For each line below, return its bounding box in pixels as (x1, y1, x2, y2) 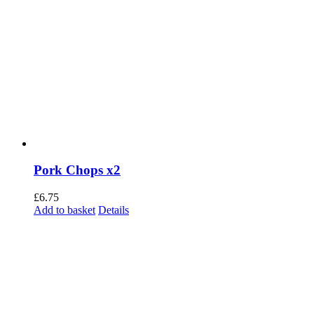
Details (98, 203, 129, 216)
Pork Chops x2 (34, 163, 121, 178)
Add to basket (34, 203, 95, 216)
